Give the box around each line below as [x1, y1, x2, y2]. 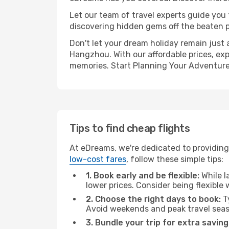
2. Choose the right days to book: [86, 194, 221, 204]
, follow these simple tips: [126, 154, 223, 164]
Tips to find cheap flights [70, 122, 190, 134]
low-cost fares [70, 154, 126, 164]
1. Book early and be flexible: [86, 171, 199, 180]
